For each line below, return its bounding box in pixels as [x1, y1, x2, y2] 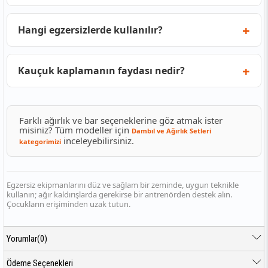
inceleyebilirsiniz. [61, 134, 134, 147]
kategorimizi [19, 136, 61, 146]
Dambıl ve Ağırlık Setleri [132, 126, 211, 135]
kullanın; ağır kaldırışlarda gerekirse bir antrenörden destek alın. [7, 188, 232, 200]
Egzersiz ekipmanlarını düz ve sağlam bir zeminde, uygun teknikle [7, 179, 239, 190]
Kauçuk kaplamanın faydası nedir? [18, 63, 185, 77]
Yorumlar [7, 233, 37, 244]
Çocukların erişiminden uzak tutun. [7, 198, 130, 209]
